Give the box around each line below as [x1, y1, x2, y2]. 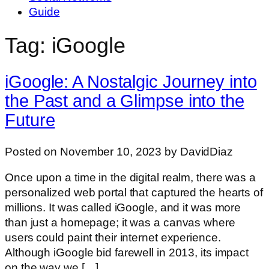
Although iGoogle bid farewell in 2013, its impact [5, 246, 249, 259]
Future [5, 110, 55, 130]
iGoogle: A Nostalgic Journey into [5, 71, 257, 91]
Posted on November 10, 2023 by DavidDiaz [5, 145, 233, 158]
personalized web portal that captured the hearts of [5, 186, 263, 199]
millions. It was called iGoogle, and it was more [5, 201, 241, 214]
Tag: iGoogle [5, 32, 125, 58]
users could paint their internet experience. [5, 231, 221, 244]
